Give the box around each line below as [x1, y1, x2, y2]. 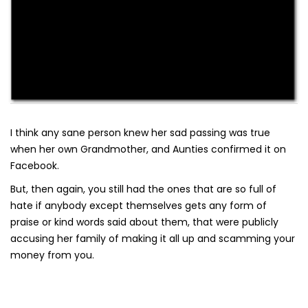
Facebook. [10, 158, 59, 173]
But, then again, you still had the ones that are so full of [10, 181, 276, 196]
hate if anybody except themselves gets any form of [10, 198, 267, 212]
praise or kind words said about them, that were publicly [10, 214, 278, 229]
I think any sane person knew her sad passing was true [10, 125, 270, 140]
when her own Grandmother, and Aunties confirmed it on [10, 142, 286, 156]
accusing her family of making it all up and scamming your [10, 231, 295, 245]
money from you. [10, 247, 94, 262]
